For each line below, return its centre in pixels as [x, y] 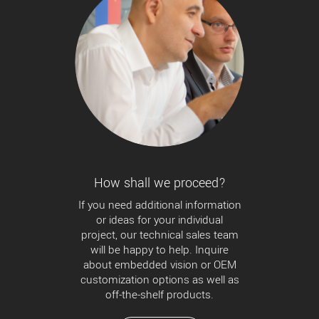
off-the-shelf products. [159, 295]
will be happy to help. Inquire [159, 250]
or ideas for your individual [159, 220]
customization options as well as [159, 280]
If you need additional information [159, 205]
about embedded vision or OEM [159, 265]
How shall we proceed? [159, 183]
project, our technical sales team [159, 235]
